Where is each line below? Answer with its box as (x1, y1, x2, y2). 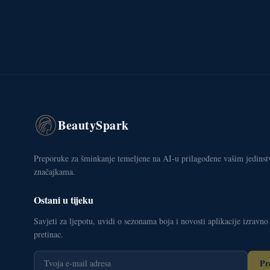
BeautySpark (58, 116, 129, 134)
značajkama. (34, 166, 75, 178)
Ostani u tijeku (34, 193, 93, 207)
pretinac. (34, 228, 63, 240)
